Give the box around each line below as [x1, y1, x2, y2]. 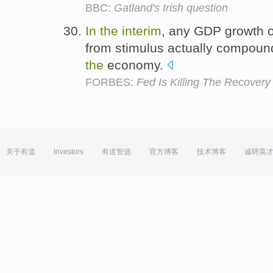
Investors [54, 147, 83, 157]
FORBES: [85, 76, 136, 89]
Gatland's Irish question [114, 2, 228, 15]
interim [122, 24, 161, 38]
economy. [104, 58, 167, 73]
